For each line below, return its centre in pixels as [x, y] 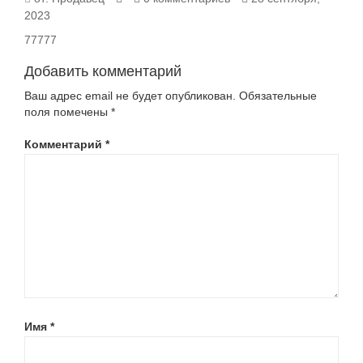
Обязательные [278, 96]
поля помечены [68, 112]
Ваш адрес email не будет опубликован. [130, 96]
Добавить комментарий [103, 71]
